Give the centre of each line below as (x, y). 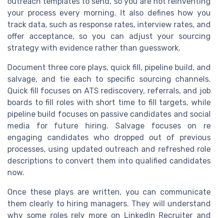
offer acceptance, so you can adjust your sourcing (109, 36)
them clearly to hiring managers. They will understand (109, 203)
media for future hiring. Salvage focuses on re (109, 126)
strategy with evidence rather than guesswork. (94, 48)
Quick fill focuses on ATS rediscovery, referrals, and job (109, 91)
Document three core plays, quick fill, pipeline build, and (109, 67)
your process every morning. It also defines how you (109, 13)
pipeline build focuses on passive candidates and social (109, 114)
